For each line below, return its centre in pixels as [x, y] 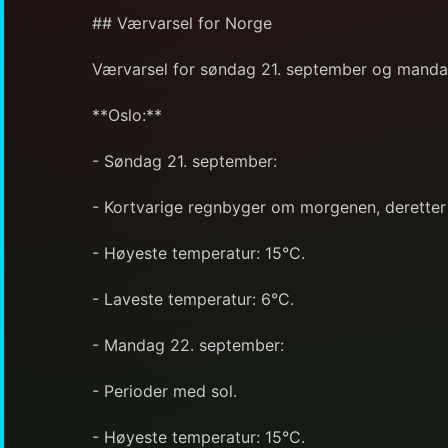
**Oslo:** [127, 114]
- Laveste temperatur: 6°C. [193, 298]
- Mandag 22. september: [188, 344]
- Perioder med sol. [164, 390]
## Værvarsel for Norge [182, 22]
